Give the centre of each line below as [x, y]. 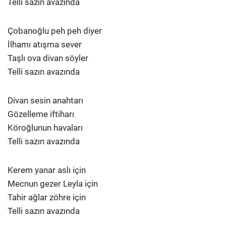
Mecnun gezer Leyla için [53, 184]
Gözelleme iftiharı [41, 114]
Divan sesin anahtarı [45, 100]
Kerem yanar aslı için [47, 170]
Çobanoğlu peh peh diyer [55, 31]
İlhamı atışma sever [45, 44]
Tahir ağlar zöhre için [47, 197]
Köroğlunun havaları [45, 128]
